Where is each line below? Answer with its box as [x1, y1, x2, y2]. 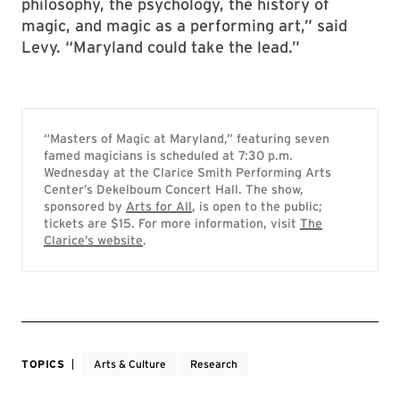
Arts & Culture [93, 357, 166, 371]
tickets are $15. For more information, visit [44, 216, 300, 230]
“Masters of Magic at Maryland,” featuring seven [44, 131, 329, 146]
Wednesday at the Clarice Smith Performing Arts [44, 165, 331, 179]
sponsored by [44, 199, 126, 213]
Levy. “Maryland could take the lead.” [21, 37, 300, 56]
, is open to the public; [192, 199, 322, 213]
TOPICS [21, 357, 65, 371]
